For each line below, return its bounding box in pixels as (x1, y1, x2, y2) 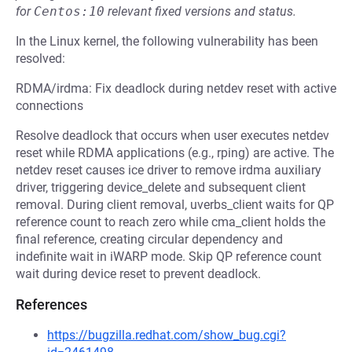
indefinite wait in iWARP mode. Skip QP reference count (16, 249, 321, 264)
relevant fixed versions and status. (104, 4, 296, 19)
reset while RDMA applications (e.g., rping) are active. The (16, 145, 334, 160)
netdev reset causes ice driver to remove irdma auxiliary (16, 163, 321, 178)
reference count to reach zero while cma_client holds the (16, 214, 325, 229)
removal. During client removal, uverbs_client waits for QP (16, 197, 334, 212)
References (16, 296, 87, 313)
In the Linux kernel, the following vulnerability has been (16, 34, 318, 49)
